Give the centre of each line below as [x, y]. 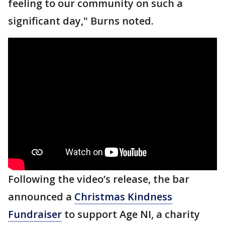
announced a [41, 197]
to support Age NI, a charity [131, 214]
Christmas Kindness [123, 197]
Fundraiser [35, 214]
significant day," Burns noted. [81, 21]
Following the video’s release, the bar [99, 179]
